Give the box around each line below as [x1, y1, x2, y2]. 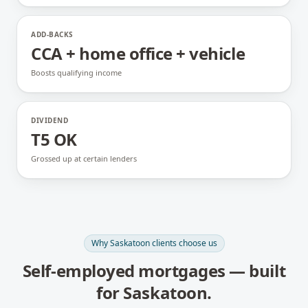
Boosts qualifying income [31, 67, 122, 78]
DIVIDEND [31, 115, 68, 125]
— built [225, 259, 286, 282]
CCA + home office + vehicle [31, 42, 245, 65]
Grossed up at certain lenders [31, 153, 137, 164]
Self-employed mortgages [22, 259, 225, 282]
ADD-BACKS [31, 30, 74, 39]
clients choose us [149, 237, 217, 249]
